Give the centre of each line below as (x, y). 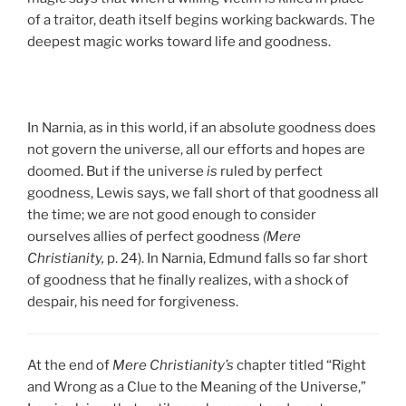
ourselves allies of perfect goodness (145, 236)
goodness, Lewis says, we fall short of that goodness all (203, 193)
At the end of (70, 366)
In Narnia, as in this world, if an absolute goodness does (202, 127)
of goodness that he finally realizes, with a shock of (188, 280)
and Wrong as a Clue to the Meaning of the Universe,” (197, 387)
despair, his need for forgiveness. (133, 301)
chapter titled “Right (301, 366)
